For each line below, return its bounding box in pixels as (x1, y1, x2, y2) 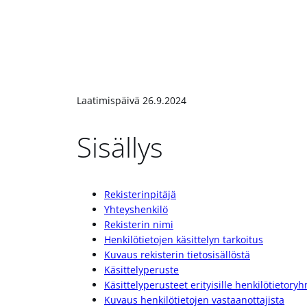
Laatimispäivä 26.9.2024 (77, 94, 186, 108)
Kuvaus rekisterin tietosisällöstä (104, 247, 250, 261)
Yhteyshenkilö (104, 202, 168, 216)
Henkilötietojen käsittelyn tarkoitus (104, 232, 263, 246)
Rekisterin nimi (104, 217, 173, 231)
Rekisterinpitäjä (104, 187, 176, 201)
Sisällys (77, 128, 163, 167)
